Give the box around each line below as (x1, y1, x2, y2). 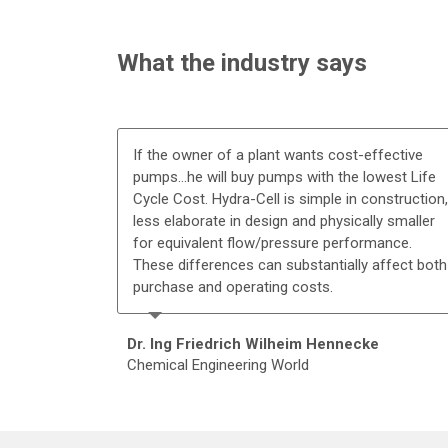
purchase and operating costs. (133, 277, 333, 296)
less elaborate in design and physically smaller (133, 211, 435, 230)
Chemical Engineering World (127, 355, 309, 374)
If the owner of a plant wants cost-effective (133, 145, 423, 164)
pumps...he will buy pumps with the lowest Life (133, 167, 436, 186)
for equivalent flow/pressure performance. (133, 233, 412, 252)
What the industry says (117, 48, 367, 77)
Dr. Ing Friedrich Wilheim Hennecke (127, 334, 379, 353)
